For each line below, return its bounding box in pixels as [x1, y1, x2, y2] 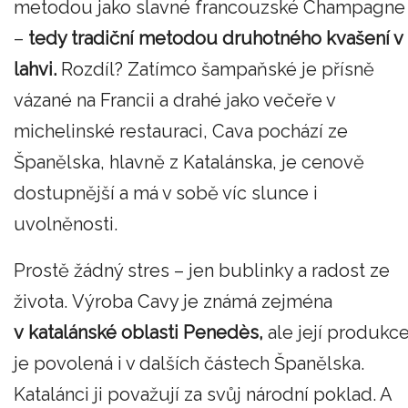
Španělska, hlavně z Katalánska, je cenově [14, 150, 364, 173]
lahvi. [14, 57, 56, 80]
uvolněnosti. [14, 212, 117, 235]
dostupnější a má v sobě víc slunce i [14, 181, 318, 204]
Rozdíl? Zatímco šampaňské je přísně [56, 57, 374, 80]
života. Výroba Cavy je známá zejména [14, 291, 332, 313]
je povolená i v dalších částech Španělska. [14, 352, 364, 375]
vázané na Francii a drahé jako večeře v [14, 88, 335, 111]
